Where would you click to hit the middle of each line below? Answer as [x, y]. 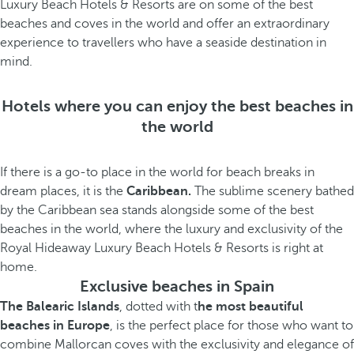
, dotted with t [158, 307]
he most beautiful [250, 307]
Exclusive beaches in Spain [177, 286]
